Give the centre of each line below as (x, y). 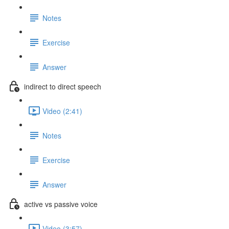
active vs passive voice (61, 204)
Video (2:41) (62, 111)
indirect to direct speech (63, 86)
